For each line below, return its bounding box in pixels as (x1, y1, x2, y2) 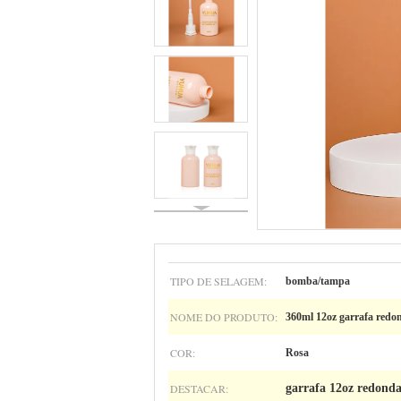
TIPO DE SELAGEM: (170, 274, 267, 288)
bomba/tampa (286, 275, 350, 287)
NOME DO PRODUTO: (170, 310, 277, 324)
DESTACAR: (170, 381, 228, 396)
